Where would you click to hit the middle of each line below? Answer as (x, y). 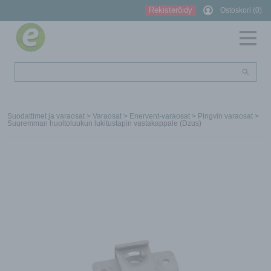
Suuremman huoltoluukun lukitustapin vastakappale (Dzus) (104, 124)
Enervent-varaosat (160, 116)
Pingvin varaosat (225, 116)
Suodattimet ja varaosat (46, 116)
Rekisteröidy (171, 10)
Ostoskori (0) (241, 11)
